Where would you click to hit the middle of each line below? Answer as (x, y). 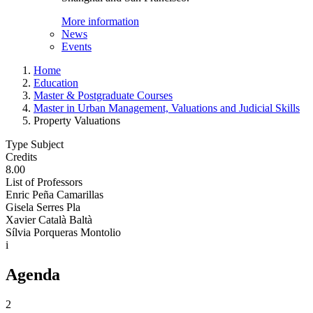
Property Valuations (77, 121)
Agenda (33, 274)
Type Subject (35, 144)
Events (77, 46)
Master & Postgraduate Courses (103, 95)
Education (56, 83)
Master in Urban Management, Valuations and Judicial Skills (167, 108)
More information (100, 21)
